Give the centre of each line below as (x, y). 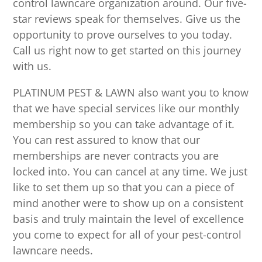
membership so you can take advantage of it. (124, 124)
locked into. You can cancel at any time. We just (130, 172)
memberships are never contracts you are (116, 156)
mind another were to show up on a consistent (128, 203)
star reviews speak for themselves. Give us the (127, 19)
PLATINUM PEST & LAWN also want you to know (131, 93)
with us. (32, 66)
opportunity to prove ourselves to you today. (123, 35)
